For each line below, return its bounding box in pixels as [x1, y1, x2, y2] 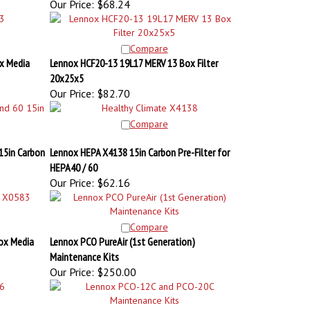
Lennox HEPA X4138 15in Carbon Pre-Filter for [49, 138, 230, 152]
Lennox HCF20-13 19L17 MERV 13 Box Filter [49, 49, 218, 63]
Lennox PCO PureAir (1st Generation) [49, 228, 195, 241]
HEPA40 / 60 [49, 154, 98, 167]
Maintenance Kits [49, 243, 119, 257]
